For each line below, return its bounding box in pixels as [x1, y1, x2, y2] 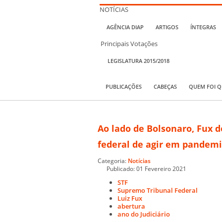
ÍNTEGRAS [190, 23, 216, 31]
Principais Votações [101, 39, 158, 48]
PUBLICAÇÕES [106, 82, 142, 90]
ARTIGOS [156, 23, 178, 31]
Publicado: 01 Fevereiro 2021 [107, 164, 186, 172]
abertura [117, 201, 145, 211]
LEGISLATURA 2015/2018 [108, 56, 169, 64]
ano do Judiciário [117, 209, 170, 219]
